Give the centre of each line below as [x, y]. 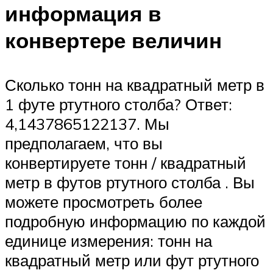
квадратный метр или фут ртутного [132, 260]
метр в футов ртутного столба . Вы [130, 182]
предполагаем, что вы [84, 143]
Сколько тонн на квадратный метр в [135, 84]
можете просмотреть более [104, 201]
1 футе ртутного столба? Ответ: [119, 104]
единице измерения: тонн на [108, 240]
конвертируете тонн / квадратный [126, 162]
